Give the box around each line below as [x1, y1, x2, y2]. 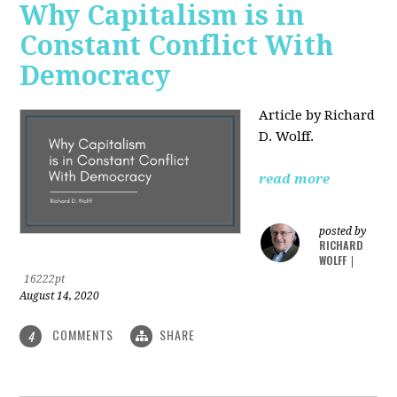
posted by [319, 224, 367, 237]
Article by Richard [259, 106, 376, 123]
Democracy [19, 59, 171, 91]
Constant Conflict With [19, 29, 334, 61]
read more [259, 170, 331, 187]
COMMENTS [49, 324, 118, 344]
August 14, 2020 [19, 289, 100, 302]
